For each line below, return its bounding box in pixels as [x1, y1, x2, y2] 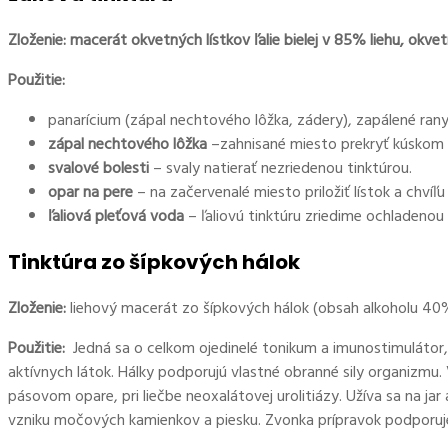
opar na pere [48, 179, 133, 206]
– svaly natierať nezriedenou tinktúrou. [149, 155, 412, 182]
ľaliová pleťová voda [48, 203, 184, 230]
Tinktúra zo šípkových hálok [8, 248, 300, 277]
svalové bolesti [48, 155, 149, 182]
